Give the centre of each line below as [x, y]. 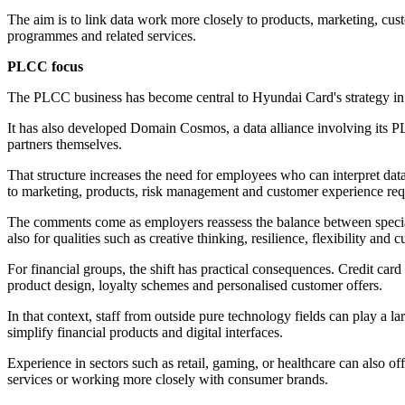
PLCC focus [45, 67]
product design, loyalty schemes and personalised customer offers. [195, 286]
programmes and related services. [102, 36]
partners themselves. [65, 145]
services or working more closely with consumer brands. [168, 380]
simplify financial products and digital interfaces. [145, 333]
